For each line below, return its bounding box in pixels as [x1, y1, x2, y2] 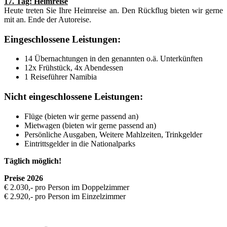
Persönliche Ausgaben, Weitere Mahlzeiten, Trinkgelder [24, 130, 202, 139]
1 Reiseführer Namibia [24, 72, 97, 82]
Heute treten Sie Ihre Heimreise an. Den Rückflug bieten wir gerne [4, 6, 223, 15]
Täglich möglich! [4, 156, 63, 165]
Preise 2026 [4, 173, 43, 182]
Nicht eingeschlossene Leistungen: [4, 91, 143, 102]
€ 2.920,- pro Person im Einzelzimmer [4, 192, 126, 201]
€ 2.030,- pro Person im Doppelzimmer [4, 182, 129, 192]
